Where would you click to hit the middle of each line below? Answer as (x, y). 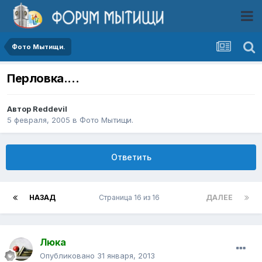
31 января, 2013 (126, 256)
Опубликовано (68, 256)
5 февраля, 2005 (39, 120)
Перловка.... (43, 79)
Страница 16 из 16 (131, 198)
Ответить (131, 157)
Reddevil (50, 109)
